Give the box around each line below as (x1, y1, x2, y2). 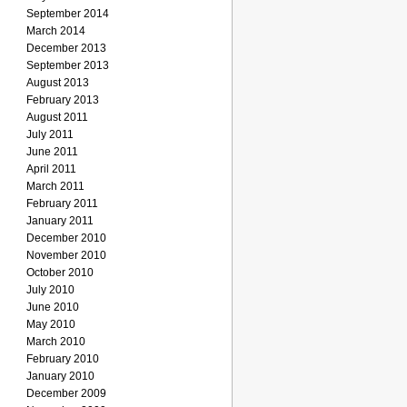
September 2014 (26, 7, 109, 20)
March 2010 (26, 335, 85, 348)
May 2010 (26, 318, 75, 331)
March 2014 (26, 25, 85, 37)
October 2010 (26, 266, 94, 279)
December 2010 (26, 232, 106, 244)
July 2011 (26, 128, 74, 141)
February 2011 (26, 197, 98, 210)
